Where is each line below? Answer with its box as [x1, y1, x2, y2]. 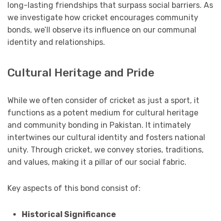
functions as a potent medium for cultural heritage [7, 108, 198, 117]
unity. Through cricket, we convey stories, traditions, [7, 145, 204, 154]
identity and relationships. [7, 37, 105, 47]
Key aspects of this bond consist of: [7, 183, 141, 193]
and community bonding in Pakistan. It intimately [7, 120, 191, 130]
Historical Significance [21, 209, 116, 219]
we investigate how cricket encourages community [7, 12, 198, 22]
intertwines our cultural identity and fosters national [7, 132, 205, 142]
